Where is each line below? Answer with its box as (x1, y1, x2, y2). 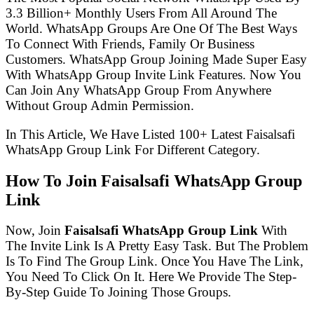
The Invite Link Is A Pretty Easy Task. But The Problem (6, 238, 308, 254)
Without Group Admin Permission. (6, 97, 194, 113)
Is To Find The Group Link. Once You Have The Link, (6, 254, 303, 269)
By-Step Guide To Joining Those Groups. (6, 285, 231, 300)
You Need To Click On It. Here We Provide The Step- (6, 269, 296, 285)
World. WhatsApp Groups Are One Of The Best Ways (6, 20, 297, 36)
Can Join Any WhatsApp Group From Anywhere (6, 82, 271, 97)
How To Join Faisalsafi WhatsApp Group (6, 171, 302, 190)
